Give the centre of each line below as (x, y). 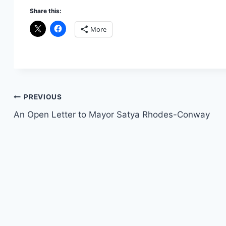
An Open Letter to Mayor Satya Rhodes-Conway (112, 114)
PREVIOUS (43, 97)
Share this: (46, 11)
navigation (49, 121)
